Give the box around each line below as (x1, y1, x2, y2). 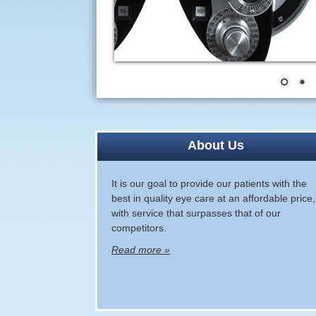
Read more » (111, 244, 170, 255)
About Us (187, 138, 244, 152)
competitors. (111, 222, 166, 233)
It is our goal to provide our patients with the (111, 178, 307, 189)
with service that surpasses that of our (111, 207, 281, 219)
